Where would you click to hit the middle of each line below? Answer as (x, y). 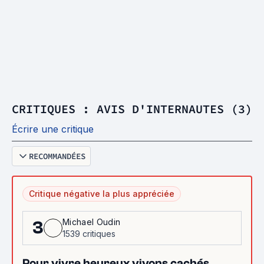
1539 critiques (89, 234)
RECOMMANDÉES (57, 156)
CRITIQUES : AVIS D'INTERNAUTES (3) (132, 109)
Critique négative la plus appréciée (102, 194)
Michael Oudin (92, 222)
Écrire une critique (53, 129)
